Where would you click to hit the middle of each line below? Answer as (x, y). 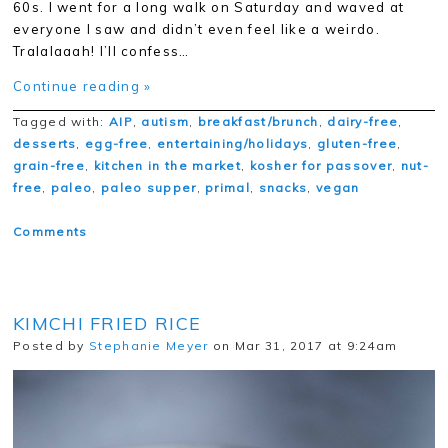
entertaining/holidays (233, 144)
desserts (45, 144)
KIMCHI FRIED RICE (107, 324)
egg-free (117, 144)
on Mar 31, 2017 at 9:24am (303, 346)
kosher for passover (321, 166)
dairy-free (363, 122)
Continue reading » (82, 86)
